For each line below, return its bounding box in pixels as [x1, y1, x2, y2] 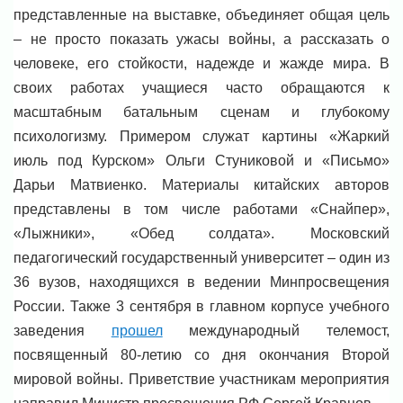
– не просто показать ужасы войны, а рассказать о [13, 31, 390, 48]
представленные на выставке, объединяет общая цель [13, 7, 390, 23]
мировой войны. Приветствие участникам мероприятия [13, 372, 390, 388]
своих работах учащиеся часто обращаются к [13, 80, 390, 96]
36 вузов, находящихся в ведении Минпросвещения [13, 274, 390, 291]
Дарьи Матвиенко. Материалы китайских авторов [13, 177, 390, 193]
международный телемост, [162, 323, 390, 339]
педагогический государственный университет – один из [13, 250, 390, 266]
